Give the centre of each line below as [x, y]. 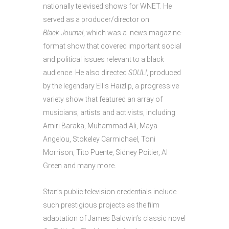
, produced [164, 73]
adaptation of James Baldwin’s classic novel [114, 218]
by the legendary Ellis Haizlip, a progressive [111, 86]
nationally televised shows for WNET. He [107, 6]
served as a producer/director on [96, 19]
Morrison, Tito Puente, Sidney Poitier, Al [105, 152]
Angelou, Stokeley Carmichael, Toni [99, 139]
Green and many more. [79, 166]
